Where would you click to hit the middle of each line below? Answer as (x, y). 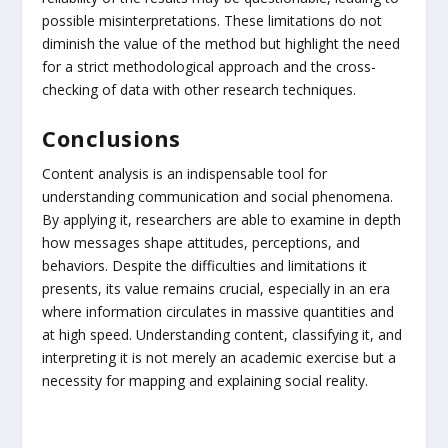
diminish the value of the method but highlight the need (221, 44)
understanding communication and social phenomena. (218, 196)
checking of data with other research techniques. (199, 90)
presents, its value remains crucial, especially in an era (216, 288)
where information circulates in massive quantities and (218, 311)
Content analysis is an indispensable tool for (185, 173)
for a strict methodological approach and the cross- (209, 67)
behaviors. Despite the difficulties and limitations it (205, 265)
